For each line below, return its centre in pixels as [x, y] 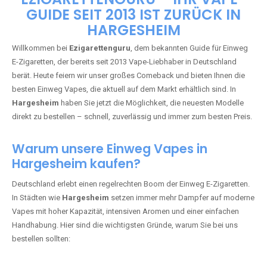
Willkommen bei [41, 165]
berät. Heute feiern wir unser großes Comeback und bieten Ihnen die [128, 192]
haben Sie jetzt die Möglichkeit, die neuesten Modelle [151, 220]
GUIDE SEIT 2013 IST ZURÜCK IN [133, 131]
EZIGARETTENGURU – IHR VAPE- [133, 116]
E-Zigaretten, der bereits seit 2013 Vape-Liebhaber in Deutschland [124, 178]
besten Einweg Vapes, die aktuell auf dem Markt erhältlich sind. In [124, 206]
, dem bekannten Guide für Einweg [189, 165]
